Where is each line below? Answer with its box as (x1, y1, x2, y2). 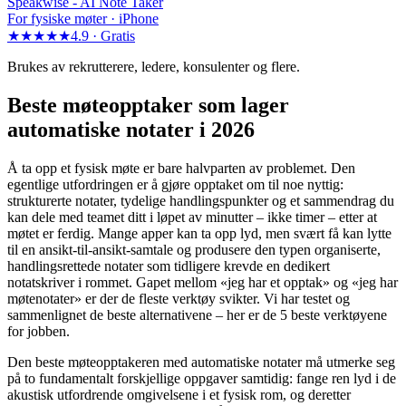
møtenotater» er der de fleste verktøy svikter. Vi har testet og (7, 290, 350, 306)
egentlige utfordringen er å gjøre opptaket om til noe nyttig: (7, 176, 343, 192)
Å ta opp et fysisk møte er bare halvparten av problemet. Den (7, 159, 355, 176)
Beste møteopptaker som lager (7, 93, 289, 118)
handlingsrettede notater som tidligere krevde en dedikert (7, 257, 330, 274)
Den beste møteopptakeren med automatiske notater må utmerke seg (7, 353, 395, 370)
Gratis (101, 28, 135, 44)
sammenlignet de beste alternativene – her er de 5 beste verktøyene (7, 306, 387, 323)
